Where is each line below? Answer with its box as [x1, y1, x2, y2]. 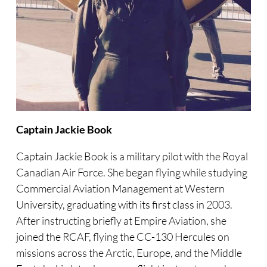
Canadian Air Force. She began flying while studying [15, 166, 247, 179]
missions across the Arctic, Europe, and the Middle [15, 246, 242, 260]
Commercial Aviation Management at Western [15, 182, 225, 195]
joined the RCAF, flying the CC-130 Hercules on [15, 230, 229, 244]
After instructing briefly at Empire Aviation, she [15, 214, 226, 228]
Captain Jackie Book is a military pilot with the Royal [15, 150, 248, 163]
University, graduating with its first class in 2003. [15, 198, 232, 212]
